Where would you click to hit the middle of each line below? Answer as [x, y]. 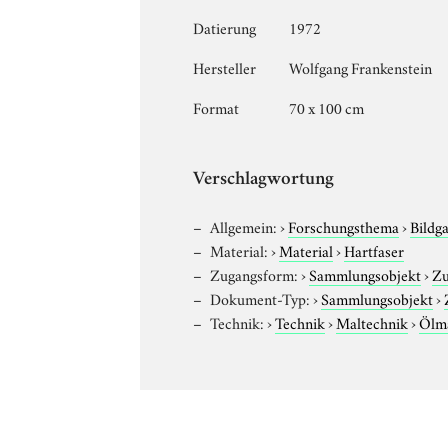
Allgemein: [244, 225]
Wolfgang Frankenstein [361, 66]
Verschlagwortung [264, 180]
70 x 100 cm [327, 106]
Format [216, 106]
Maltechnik [372, 321]
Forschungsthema [344, 225]
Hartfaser [374, 249]
